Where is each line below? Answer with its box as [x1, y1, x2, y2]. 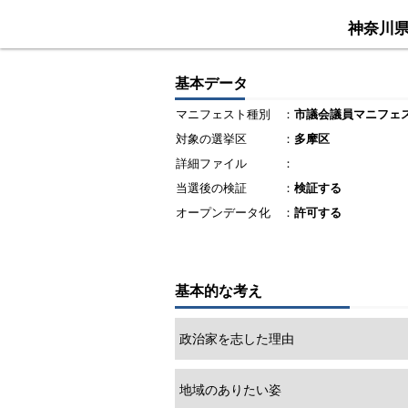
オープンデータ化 [176, 206, 270, 220]
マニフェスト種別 [176, 107, 270, 122]
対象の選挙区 [176, 132, 247, 147]
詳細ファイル [176, 157, 247, 171]
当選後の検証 [176, 181, 247, 196]
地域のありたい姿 [179, 382, 281, 397]
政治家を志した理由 [179, 331, 294, 346]
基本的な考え [175, 282, 262, 299]
